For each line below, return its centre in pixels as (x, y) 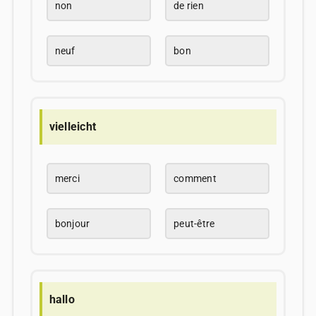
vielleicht (73, 126)
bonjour (72, 224)
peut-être (194, 224)
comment (195, 179)
